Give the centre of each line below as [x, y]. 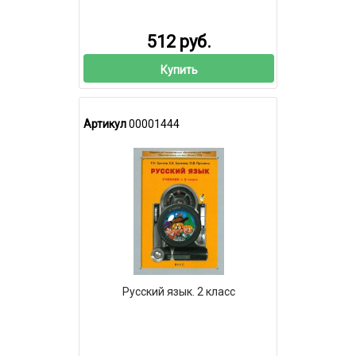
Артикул [105, 124]
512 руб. [179, 41]
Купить [179, 70]
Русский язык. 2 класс [179, 292]
